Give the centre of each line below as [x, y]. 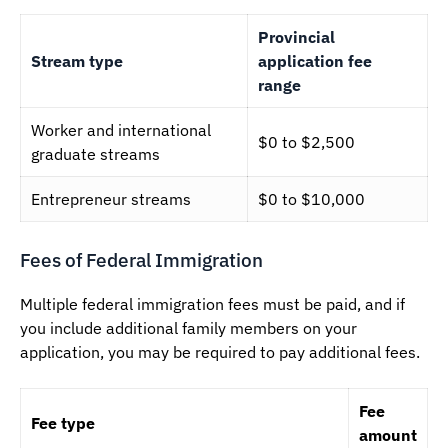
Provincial [296, 37]
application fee [315, 61]
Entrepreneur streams [111, 199]
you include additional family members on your [188, 328]
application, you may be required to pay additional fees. [220, 352]
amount [388, 435]
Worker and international [121, 130]
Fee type [63, 423]
